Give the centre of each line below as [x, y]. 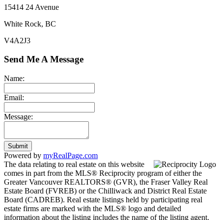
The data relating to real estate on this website [74, 164]
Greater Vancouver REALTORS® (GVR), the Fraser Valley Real [106, 182]
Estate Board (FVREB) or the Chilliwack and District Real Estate [105, 191]
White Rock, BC [30, 24]
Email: [14, 97]
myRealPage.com [70, 155]
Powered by [24, 155]
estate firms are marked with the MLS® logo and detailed [93, 208]
